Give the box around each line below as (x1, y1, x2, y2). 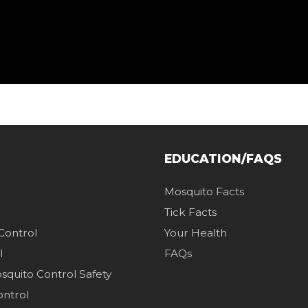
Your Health (164, 226, 227, 240)
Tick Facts (164, 206, 217, 219)
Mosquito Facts (164, 185, 244, 199)
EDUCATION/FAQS (164, 151, 282, 166)
